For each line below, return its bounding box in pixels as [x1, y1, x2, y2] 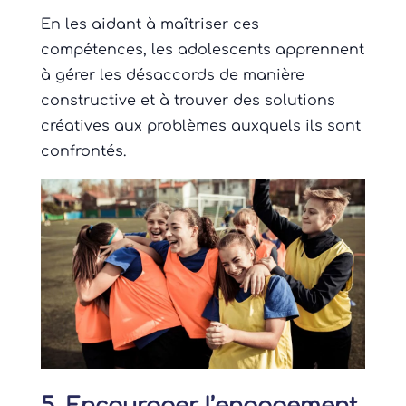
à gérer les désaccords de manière [40, 67, 304, 84]
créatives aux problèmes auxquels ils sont [40, 118, 361, 135]
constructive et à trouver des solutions [40, 92, 335, 110]
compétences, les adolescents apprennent [40, 42, 364, 59]
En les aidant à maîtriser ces [40, 16, 259, 34]
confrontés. [40, 143, 126, 160]
